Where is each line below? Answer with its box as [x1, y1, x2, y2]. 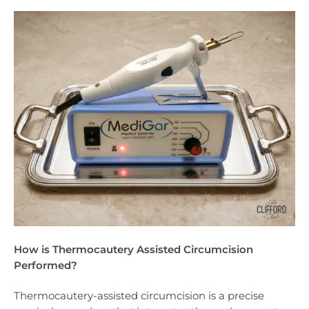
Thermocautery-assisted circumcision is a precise [14, 288, 264, 302]
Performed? [14, 258, 77, 272]
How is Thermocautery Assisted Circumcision [14, 242, 253, 256]
